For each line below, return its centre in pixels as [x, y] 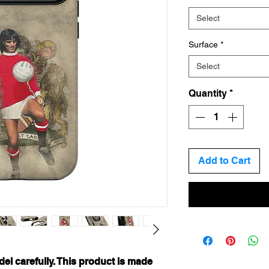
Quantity [208, 93]
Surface [203, 44]
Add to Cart [224, 161]
